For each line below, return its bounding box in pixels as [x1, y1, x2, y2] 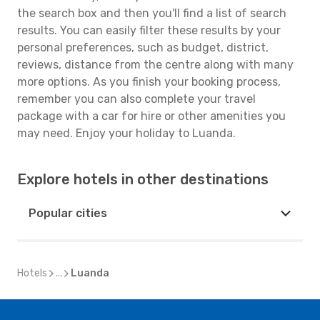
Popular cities [29, 206, 107, 220]
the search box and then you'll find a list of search [17, 6, 286, 20]
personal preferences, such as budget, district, [17, 41, 269, 54]
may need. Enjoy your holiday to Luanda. [17, 126, 236, 140]
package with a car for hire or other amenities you [17, 109, 286, 123]
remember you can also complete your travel [17, 92, 256, 106]
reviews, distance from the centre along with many [17, 58, 294, 71]
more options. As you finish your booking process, [17, 75, 281, 89]
